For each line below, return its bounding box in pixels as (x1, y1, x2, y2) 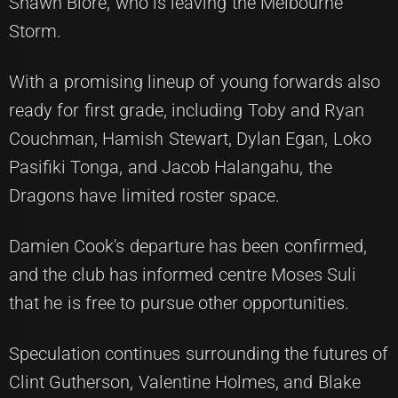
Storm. (9, 20, 61, 42)
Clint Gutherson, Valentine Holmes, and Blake (9, 370, 361, 393)
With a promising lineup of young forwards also (9, 70, 381, 92)
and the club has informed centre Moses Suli (9, 263, 357, 285)
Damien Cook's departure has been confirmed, (9, 235, 367, 257)
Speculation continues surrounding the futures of (9, 342, 389, 364)
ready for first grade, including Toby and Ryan (9, 99, 365, 121)
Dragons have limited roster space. (9, 184, 281, 206)
